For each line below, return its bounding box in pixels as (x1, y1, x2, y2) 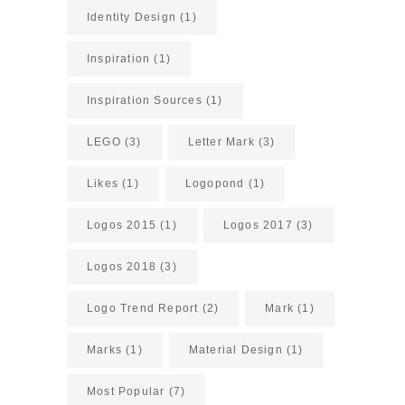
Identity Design (87, 11, 176, 24)
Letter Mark (187, 136, 255, 149)
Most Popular (87, 385, 165, 399)
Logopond (184, 177, 245, 191)
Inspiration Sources (87, 94, 202, 108)
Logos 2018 (87, 260, 156, 274)
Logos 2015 (87, 219, 156, 232)
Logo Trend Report (87, 302, 199, 316)
